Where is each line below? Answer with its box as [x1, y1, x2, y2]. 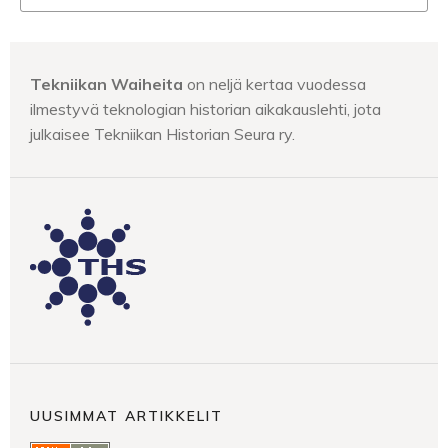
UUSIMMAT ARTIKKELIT [30, 406, 223, 425]
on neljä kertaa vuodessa [183, 74, 366, 94]
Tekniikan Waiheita [30, 74, 183, 94]
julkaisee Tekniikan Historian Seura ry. [30, 124, 295, 144]
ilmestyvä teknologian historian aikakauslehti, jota [30, 99, 381, 119]
